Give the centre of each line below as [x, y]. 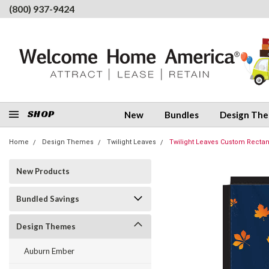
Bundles [182, 115]
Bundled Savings [48, 199]
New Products [43, 171]
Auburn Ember [49, 251]
